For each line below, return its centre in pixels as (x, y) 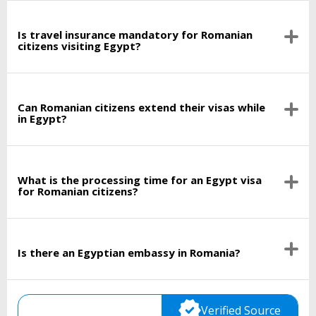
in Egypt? (42, 118)
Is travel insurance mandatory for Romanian (135, 34)
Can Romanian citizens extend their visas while (141, 107)
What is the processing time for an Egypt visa (140, 180)
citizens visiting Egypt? (79, 45)
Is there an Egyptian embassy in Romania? (129, 252)
